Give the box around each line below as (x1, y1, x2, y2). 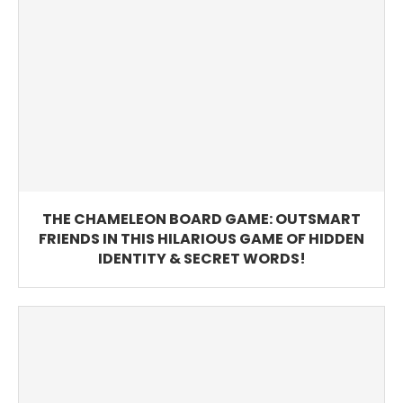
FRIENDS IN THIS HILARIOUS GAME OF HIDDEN (39, 228, 364, 250)
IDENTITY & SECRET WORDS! (97, 248, 306, 270)
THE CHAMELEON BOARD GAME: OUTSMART (42, 209, 361, 230)
